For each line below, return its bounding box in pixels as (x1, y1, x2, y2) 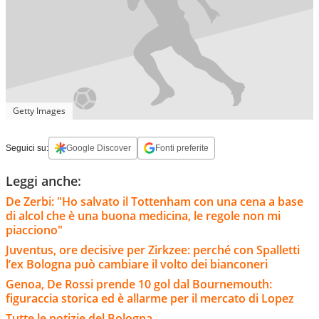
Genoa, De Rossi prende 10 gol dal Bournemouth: (6, 276, 272, 292)
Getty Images (13, 104, 66, 117)
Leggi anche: (6, 172, 81, 189)
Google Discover (66, 142, 131, 153)
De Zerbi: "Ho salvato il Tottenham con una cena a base (6, 193, 303, 209)
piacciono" (6, 221, 63, 238)
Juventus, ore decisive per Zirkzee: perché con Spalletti (6, 241, 300, 258)
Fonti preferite (155, 142, 209, 153)
